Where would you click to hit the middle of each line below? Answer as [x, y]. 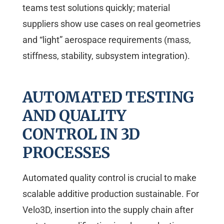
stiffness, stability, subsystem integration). [106, 56]
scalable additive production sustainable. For [111, 194]
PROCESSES [66, 153]
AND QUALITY [74, 116]
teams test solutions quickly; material [96, 8]
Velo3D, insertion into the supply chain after [108, 210]
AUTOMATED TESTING [108, 97]
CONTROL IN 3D [81, 134]
